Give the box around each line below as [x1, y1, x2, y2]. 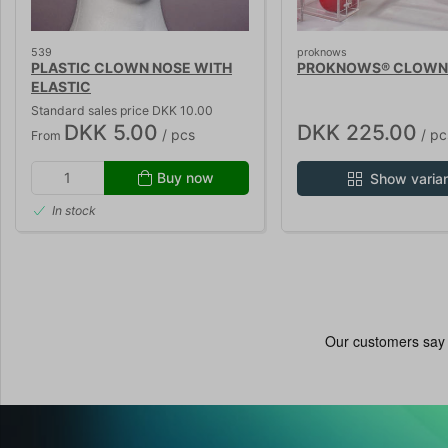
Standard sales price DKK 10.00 [31, 102, 213, 118]
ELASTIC [31, 77, 91, 95]
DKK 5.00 [64, 119, 158, 145]
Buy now [157, 168, 215, 186]
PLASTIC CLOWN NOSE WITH [31, 58, 232, 76]
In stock [52, 203, 96, 219]
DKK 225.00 [297, 119, 417, 145]
